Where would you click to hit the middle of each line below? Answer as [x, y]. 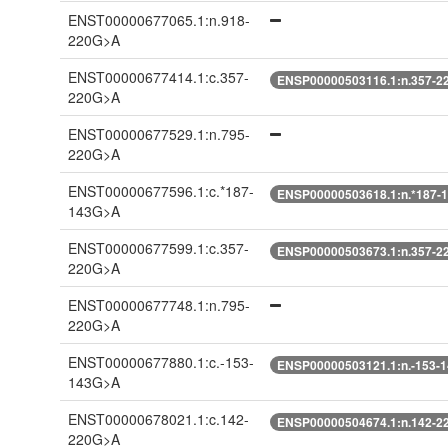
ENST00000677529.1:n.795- [158, 134]
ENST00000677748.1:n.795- [158, 305]
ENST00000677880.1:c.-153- [160, 362]
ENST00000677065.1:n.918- [158, 20]
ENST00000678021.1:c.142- [158, 419]
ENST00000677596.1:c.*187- [160, 191]
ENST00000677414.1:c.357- [158, 77]
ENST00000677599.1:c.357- [158, 248]
